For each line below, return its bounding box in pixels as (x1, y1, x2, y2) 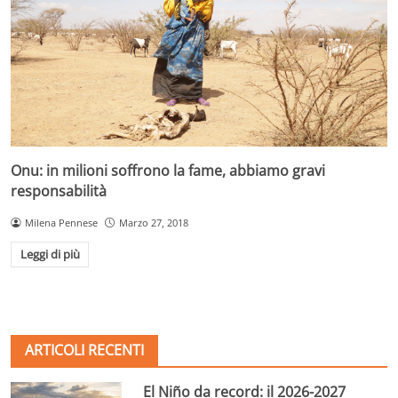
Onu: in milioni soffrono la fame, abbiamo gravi (11, 160, 325, 180)
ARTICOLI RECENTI (25, 340, 144, 361)
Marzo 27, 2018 (118, 215, 188, 229)
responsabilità (11, 180, 107, 201)
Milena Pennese (24, 215, 98, 229)
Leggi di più (20, 246, 80, 263)
